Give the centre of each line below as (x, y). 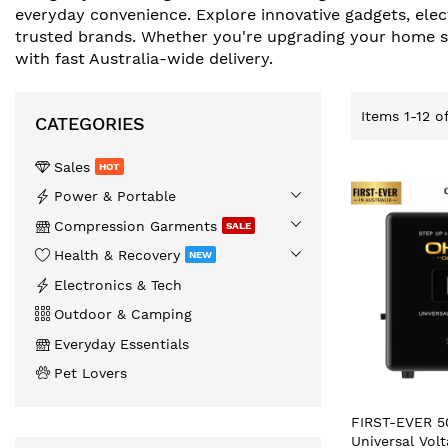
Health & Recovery (119, 255)
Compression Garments (138, 225)
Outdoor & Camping (123, 314)
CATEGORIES (90, 124)
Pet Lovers (90, 373)
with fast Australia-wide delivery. (144, 59)
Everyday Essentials (121, 343)
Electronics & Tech (118, 284)
